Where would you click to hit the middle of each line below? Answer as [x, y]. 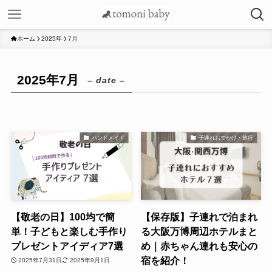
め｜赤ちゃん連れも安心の [199, 246]
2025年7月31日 [40, 260]
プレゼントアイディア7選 [67, 246]
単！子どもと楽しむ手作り [69, 231]
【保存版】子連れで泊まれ [199, 216]
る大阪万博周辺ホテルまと [199, 231]
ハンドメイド [108, 138]
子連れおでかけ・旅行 [226, 138]
